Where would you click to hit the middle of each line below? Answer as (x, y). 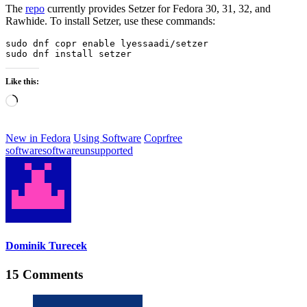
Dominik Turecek (46, 246)
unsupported (106, 150)
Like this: (22, 82)
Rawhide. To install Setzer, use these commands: (110, 21)
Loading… (41, 100)
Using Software (107, 138)
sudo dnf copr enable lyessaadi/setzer (107, 44)
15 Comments (44, 274)
